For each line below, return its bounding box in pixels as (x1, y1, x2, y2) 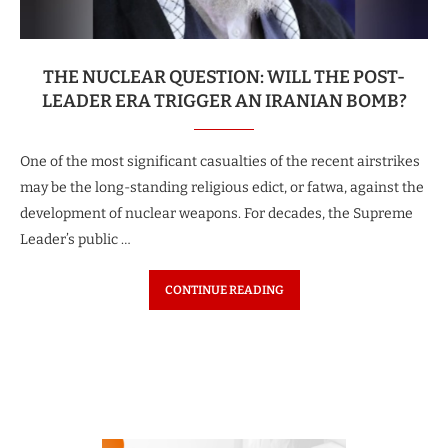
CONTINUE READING (164, 282, 284, 297)
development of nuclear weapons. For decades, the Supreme (20, 204, 413, 222)
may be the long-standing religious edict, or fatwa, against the (20, 178, 424, 196)
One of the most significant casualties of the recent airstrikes (20, 152, 420, 170)
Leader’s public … (20, 230, 131, 248)
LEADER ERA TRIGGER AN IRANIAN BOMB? (41, 89, 407, 112)
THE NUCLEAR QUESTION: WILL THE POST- (43, 65, 405, 88)
